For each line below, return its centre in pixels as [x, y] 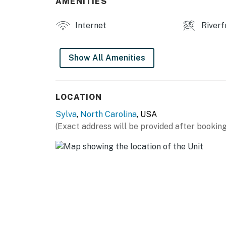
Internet [90, 26]
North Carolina [108, 115]
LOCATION [79, 97]
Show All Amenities [107, 58]
